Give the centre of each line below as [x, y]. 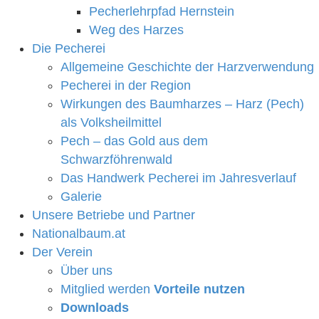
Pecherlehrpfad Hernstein [162, 12]
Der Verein [62, 252]
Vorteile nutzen [199, 289]
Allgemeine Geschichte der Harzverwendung [187, 67]
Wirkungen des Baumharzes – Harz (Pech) [182, 104]
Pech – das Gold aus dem [134, 141]
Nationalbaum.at [79, 234]
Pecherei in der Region [126, 86]
